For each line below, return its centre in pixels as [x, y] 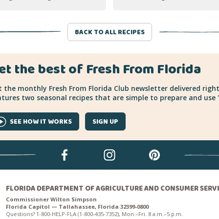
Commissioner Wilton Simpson [51, 199]
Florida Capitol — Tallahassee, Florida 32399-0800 [77, 206]
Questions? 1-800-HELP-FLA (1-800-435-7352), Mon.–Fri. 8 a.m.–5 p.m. [94, 214]
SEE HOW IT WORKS [41, 121]
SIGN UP [105, 121]
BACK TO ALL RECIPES [109, 32]
